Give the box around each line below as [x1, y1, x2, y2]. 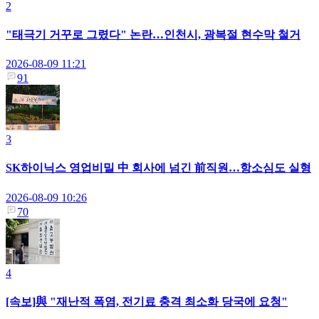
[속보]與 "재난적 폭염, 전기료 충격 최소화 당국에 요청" [6, 295, 288, 308]
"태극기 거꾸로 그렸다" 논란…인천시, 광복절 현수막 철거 [6, 28, 300, 41]
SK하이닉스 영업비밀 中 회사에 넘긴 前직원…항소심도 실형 [6, 162, 311, 174]
